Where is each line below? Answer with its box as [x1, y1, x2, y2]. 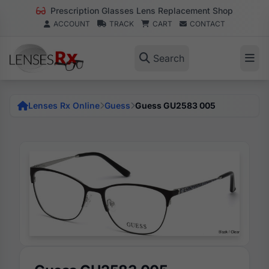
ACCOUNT [53, 19, 90, 28]
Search [153, 52, 184, 64]
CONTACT [190, 19, 225, 28]
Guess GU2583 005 [135, 100, 216, 110]
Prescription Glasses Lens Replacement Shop [48, 5, 233, 16]
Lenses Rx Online [28, 100, 100, 110]
